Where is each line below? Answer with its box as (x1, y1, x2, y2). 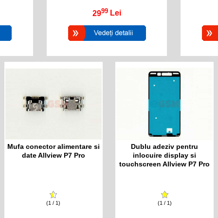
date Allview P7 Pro (21, 151, 85, 159)
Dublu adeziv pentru (131, 142, 199, 150)
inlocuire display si (133, 151, 197, 159)
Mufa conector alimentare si (7, 142, 100, 150)
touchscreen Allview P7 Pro (119, 160, 210, 168)
